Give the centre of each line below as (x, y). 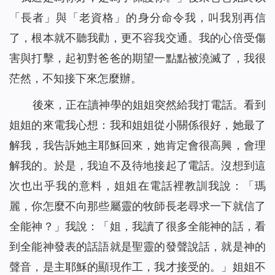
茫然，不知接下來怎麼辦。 (76, 79)
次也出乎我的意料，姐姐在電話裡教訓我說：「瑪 (137, 186)
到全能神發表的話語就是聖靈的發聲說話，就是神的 (137, 247)
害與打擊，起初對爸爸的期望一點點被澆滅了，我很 (137, 58)
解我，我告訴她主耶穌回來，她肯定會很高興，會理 (137, 145)
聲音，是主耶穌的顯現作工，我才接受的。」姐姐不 (137, 267)
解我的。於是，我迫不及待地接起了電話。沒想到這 (137, 166)
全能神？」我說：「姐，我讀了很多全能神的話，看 (137, 227)
